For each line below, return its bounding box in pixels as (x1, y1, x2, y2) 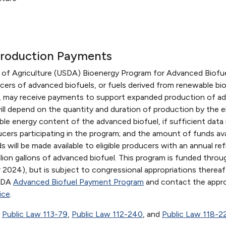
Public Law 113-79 (2, 209, 68, 219)
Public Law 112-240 (72, 209, 143, 219)
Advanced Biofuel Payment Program (13, 177, 144, 187)
